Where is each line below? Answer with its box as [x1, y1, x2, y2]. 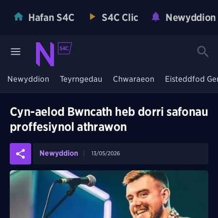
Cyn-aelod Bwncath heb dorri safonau [10, 104, 208, 119]
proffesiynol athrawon [10, 119, 127, 134]
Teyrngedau [60, 74, 102, 84]
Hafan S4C [28, 12, 74, 23]
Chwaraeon [113, 74, 154, 84]
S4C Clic [101, 12, 139, 23]
